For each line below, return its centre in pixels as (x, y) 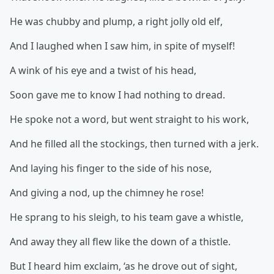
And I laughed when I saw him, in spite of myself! (122, 46)
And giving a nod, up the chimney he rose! (107, 193)
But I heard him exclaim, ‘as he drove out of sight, (124, 266)
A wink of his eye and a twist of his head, (103, 70)
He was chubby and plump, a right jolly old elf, (116, 21)
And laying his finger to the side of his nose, (111, 168)
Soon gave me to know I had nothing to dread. (117, 95)
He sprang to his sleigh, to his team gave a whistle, (127, 217)
